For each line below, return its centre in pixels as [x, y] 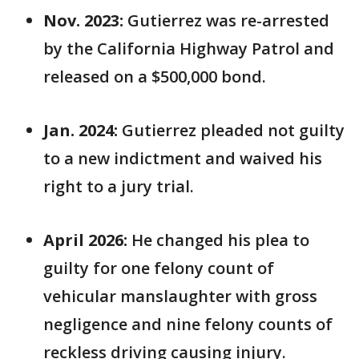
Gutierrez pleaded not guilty [231, 130]
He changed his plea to [220, 240]
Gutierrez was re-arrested [228, 20]
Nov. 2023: [85, 20]
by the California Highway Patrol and [189, 48]
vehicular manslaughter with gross [180, 296]
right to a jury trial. [119, 186]
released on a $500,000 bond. [155, 77]
